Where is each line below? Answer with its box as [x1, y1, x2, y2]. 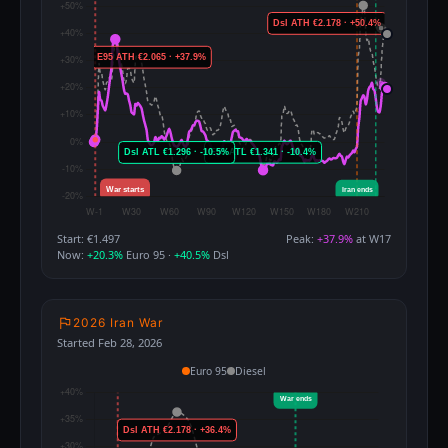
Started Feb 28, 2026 [57, 334, 162, 350]
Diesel [235, 363, 266, 378]
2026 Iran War [73, 315, 163, 331]
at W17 [353, 230, 391, 246]
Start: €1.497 [57, 230, 120, 246]
